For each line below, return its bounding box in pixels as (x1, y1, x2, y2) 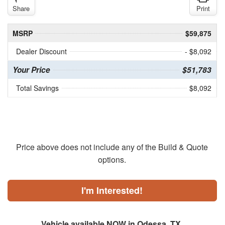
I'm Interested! (81, 184, 143, 197)
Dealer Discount (16, 46, 67, 57)
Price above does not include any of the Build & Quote (16, 141, 208, 153)
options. (98, 154, 127, 166)
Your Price (12, 64, 50, 76)
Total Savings (16, 83, 59, 93)
